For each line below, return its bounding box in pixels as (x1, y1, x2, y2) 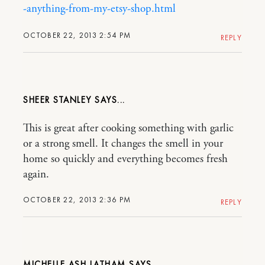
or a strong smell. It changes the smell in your (23, 136, 223, 151)
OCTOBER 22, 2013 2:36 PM (23, 194, 131, 205)
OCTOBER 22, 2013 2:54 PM (23, 30, 131, 40)
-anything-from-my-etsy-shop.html (23, 1, 176, 16)
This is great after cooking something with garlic (23, 121, 234, 135)
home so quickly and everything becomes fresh (23, 151, 228, 166)
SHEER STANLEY (23, 93, 92, 106)
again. (23, 167, 49, 182)
